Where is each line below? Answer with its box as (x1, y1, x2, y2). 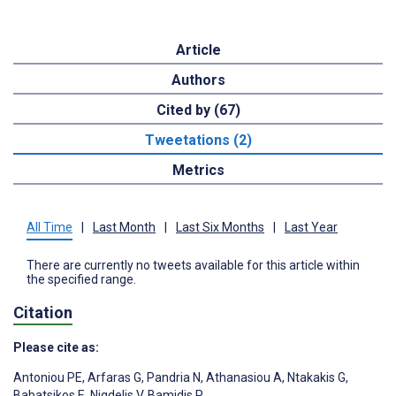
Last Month (93, 220, 156, 235)
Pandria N (144, 369, 201, 385)
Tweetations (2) (144, 132, 252, 149)
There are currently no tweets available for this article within (27, 258, 360, 273)
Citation (13, 302, 72, 322)
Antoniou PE (13, 369, 82, 385)
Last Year (285, 220, 338, 235)
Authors (171, 72, 225, 89)
